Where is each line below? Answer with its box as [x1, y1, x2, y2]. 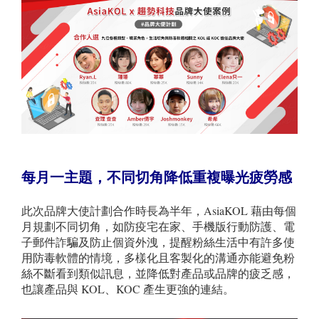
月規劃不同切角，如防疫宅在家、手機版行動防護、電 [21, 218, 295, 234]
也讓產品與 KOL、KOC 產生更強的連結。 [21, 281, 234, 296]
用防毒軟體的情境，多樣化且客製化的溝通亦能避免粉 [21, 249, 295, 265]
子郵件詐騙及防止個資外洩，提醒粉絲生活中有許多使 [21, 234, 295, 249]
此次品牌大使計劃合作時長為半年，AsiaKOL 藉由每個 [21, 202, 296, 218]
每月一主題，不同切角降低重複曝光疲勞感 [21, 166, 292, 187]
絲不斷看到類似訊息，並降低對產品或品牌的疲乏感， [21, 265, 295, 281]
